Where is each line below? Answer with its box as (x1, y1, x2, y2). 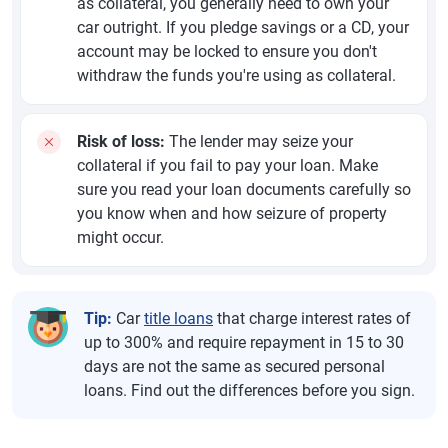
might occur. (77, 228, 164, 247)
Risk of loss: (77, 132, 165, 151)
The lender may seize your (165, 132, 353, 151)
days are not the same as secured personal (84, 357, 385, 376)
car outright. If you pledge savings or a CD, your (77, 18, 409, 37)
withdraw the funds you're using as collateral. (77, 66, 396, 85)
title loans (144, 309, 213, 328)
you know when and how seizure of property (77, 204, 387, 223)
